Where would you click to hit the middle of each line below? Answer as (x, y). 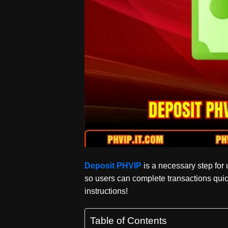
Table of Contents (129, 221)
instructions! (106, 191)
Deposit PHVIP (113, 166)
